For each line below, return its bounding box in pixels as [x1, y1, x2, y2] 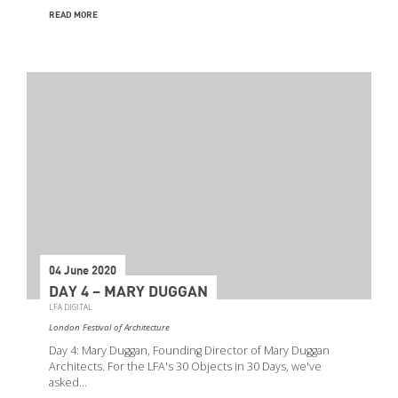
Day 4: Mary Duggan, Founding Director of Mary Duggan [49, 342, 330, 358]
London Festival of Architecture [49, 321, 170, 333]
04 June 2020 [49, 265, 116, 277]
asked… [49, 374, 87, 390]
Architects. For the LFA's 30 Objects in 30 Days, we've [49, 358, 322, 374]
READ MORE [49, 10, 98, 20]
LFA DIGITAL [49, 301, 92, 312]
